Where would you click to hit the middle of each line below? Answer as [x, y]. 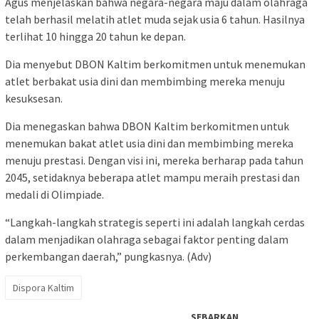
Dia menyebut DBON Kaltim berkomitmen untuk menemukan [155, 64]
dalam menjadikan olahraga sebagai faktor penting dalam [147, 240]
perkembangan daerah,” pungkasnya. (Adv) [108, 257]
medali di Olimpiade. [54, 195]
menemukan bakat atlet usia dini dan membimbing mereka [149, 143]
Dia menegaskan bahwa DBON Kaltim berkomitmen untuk [147, 126]
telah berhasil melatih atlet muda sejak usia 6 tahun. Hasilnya [155, 20]
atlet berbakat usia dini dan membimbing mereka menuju [145, 82]
